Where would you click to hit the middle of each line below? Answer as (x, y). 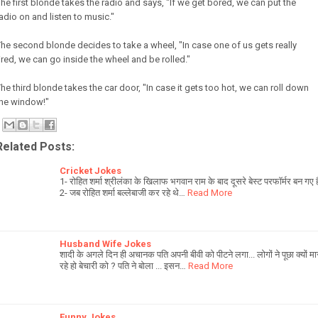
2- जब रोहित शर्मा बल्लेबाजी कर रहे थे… (122, 192)
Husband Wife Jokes (105, 243)
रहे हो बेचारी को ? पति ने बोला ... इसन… (123, 265)
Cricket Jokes (91, 170)
